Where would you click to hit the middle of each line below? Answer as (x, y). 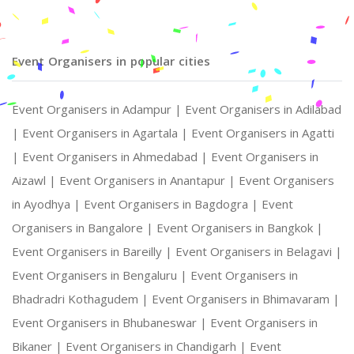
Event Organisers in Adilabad (263, 109)
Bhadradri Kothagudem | (82, 299)
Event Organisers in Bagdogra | (173, 204)
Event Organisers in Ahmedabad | (117, 157)
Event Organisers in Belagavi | (259, 252)
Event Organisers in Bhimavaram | (246, 299)
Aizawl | (36, 181)
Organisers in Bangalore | (84, 228)
